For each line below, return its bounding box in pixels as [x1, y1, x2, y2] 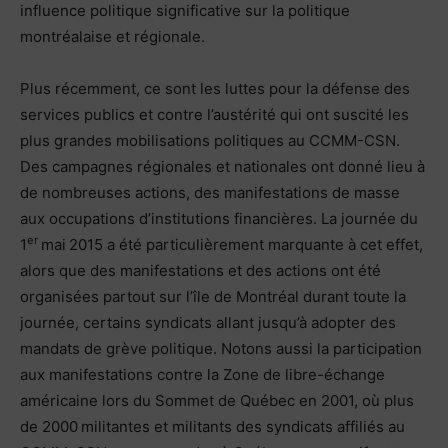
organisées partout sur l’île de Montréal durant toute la [20, 286, 406, 306]
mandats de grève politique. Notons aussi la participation [20, 338, 422, 358]
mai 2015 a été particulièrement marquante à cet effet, [38, 234, 423, 254]
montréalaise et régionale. [20, 26, 205, 46]
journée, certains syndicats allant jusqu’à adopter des [20, 312, 396, 332]
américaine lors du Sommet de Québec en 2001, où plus [20, 390, 414, 410]
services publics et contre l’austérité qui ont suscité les [20, 104, 409, 124]
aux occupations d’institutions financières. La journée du [20, 208, 418, 228]
